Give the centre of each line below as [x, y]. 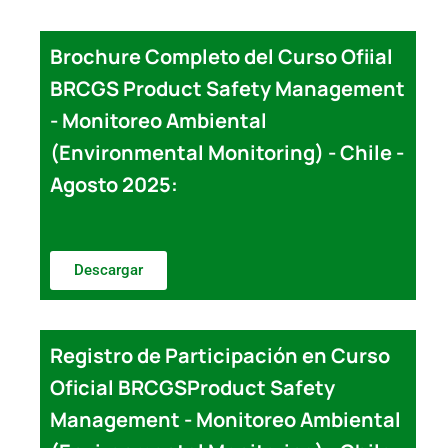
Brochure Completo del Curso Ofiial [221, 56]
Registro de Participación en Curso [220, 355]
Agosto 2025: [114, 184]
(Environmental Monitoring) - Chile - [227, 152]
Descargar [108, 269]
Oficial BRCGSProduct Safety [192, 387]
